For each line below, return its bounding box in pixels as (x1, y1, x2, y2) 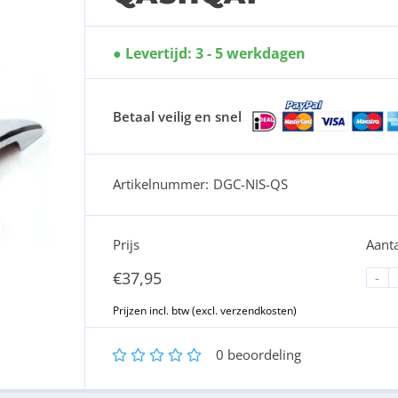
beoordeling (223, 345, 301, 363)
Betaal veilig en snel (112, 107, 242, 125)
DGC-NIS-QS (212, 174, 288, 193)
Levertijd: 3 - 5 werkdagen (124, 44, 306, 63)
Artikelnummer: (112, 174, 209, 193)
